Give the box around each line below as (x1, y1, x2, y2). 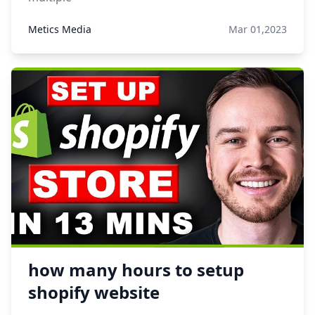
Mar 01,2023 (229, 22, 287, 36)
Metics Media (28, 22, 91, 36)
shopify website (28, 281, 160, 304)
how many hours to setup (28, 258, 244, 281)
